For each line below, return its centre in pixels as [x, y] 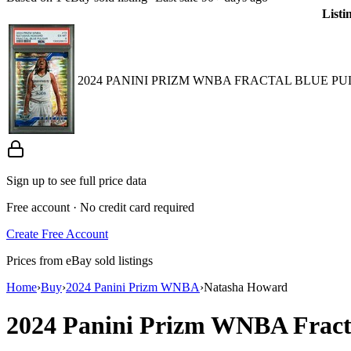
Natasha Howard [246, 287]
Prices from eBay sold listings [80, 260]
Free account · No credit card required [100, 207]
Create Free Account [57, 233]
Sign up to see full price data [76, 180]
